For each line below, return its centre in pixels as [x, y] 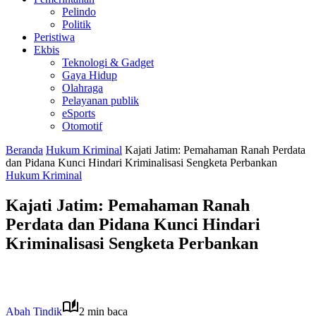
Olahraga [83, 88]
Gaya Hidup [90, 75]
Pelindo [79, 12]
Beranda [24, 150]
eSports [79, 113]
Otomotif [82, 126]
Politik [77, 24]
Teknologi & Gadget [108, 62]
